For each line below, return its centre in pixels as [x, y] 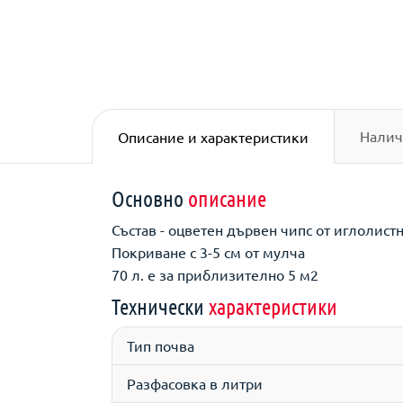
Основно [150, 198]
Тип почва [161, 345]
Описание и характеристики [213, 136]
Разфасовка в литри [195, 383]
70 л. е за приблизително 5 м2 [215, 274]
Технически [160, 306]
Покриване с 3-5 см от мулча [208, 252]
